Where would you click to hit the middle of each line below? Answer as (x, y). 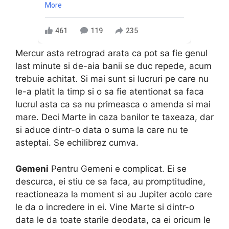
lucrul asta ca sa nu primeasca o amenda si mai (113, 105)
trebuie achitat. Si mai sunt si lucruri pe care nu (112, 79)
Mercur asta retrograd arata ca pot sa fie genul (111, 53)
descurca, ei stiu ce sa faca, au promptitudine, (110, 181)
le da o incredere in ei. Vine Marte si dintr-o (105, 207)
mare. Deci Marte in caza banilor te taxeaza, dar (114, 117)
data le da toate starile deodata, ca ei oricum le (113, 220)
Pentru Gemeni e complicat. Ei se (118, 168)
